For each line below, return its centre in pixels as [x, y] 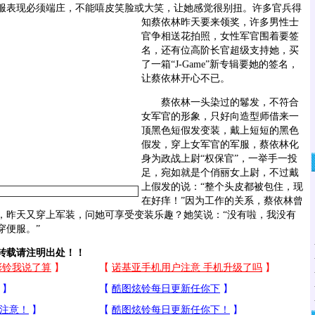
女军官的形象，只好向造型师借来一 [220, 116]
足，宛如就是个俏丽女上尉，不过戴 [220, 173]
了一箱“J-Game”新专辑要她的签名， [220, 64]
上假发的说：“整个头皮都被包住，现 [222, 187]
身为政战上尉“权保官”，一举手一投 [219, 159]
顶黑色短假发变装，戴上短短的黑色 [220, 130]
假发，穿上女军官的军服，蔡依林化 [220, 144]
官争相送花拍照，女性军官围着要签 [220, 36]
